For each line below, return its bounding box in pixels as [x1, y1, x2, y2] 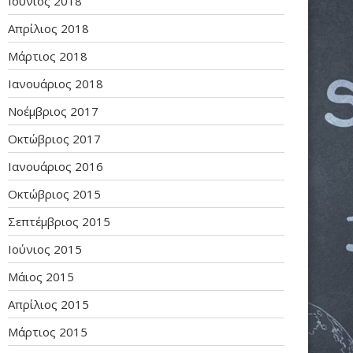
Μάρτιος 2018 [8, 48, 87, 65]
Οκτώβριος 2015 [8, 186, 101, 203]
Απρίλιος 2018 [8, 20, 89, 37]
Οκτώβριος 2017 [8, 131, 101, 147]
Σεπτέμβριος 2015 [8, 214, 110, 230]
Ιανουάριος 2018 [8, 76, 103, 92]
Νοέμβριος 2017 [8, 103, 98, 120]
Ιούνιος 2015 [8, 241, 82, 258]
